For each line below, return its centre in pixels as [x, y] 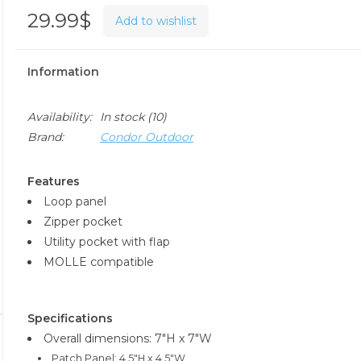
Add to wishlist [156, 21]
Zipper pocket [83, 222]
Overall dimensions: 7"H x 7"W [128, 338]
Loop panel [75, 201]
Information [63, 72]
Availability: [60, 117]
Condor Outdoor [147, 137]
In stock [122, 117]
